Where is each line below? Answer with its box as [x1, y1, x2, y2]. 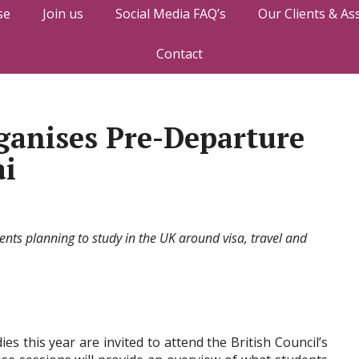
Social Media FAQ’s [115, 5, 226, 22]
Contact [156, 45, 203, 63]
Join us [42, 5, 83, 22]
